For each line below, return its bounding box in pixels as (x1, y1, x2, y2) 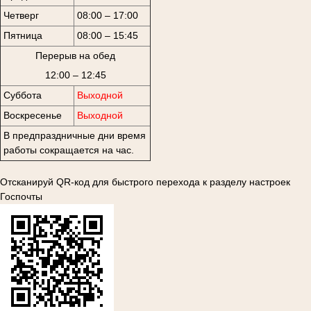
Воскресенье (3, 110, 62, 121)
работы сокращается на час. (3, 144, 134, 156)
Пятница (3, 30, 42, 42)
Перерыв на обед (35, 50, 115, 62)
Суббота (3, 90, 42, 101)
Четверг (3, 10, 39, 22)
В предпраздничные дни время (3, 130, 146, 142)
